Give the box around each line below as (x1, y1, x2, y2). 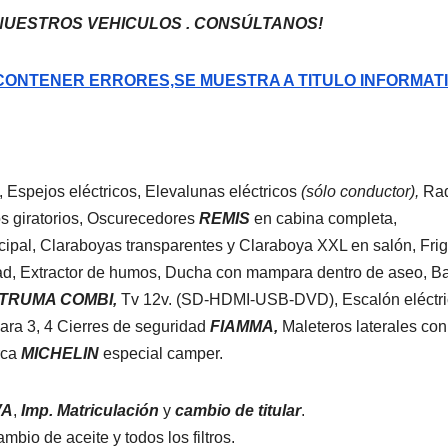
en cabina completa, (250, 209, 397, 227)
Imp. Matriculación (21, 401, 163, 419)
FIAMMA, (210, 317, 282, 335)
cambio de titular (175, 401, 301, 419)
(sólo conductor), (301, 182, 419, 200)
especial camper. (99, 344, 223, 362)
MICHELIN (21, 344, 99, 362)
